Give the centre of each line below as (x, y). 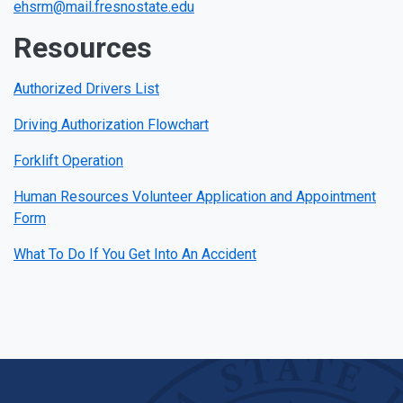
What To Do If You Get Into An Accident (135, 254)
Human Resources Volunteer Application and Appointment (195, 197)
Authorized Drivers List (86, 89)
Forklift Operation (68, 161)
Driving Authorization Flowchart (111, 125)
